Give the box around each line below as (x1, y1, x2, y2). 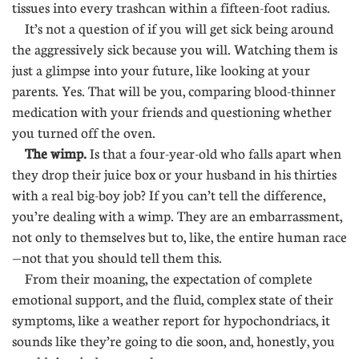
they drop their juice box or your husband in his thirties (12, 166, 337, 183)
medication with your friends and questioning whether (12, 103, 332, 120)
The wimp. (12, 145, 87, 162)
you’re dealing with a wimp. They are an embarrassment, (12, 208, 342, 224)
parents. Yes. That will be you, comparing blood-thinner (12, 83, 336, 99)
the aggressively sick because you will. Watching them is (12, 41, 337, 58)
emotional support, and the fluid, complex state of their (12, 291, 333, 308)
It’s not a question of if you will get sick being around (12, 20, 333, 37)
